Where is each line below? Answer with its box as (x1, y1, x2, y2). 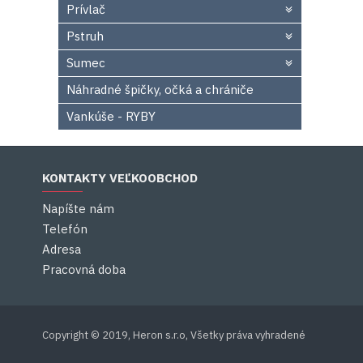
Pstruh (66, 28, 104, 44)
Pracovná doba (42, 262, 126, 277)
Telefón (42, 221, 88, 237)
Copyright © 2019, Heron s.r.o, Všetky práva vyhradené (42, 328, 305, 342)
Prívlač (66, 2, 105, 17)
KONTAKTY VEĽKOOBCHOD (42, 170, 198, 186)
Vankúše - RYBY (66, 109, 156, 124)
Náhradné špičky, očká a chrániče (66, 82, 254, 97)
